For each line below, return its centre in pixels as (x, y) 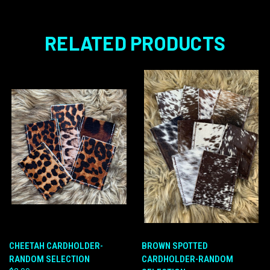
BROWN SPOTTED (174, 246)
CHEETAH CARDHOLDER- (56, 246)
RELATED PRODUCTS (135, 42)
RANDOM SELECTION (49, 259)
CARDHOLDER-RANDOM (187, 259)
